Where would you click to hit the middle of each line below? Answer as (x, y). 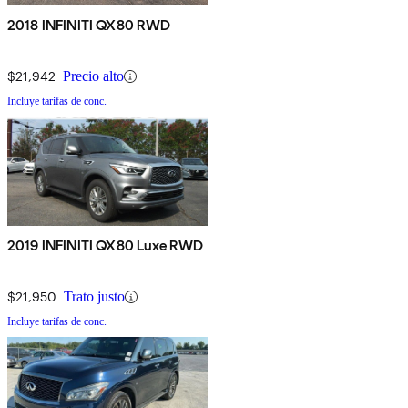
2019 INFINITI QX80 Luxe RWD (106, 246)
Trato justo (94, 297)
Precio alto (93, 76)
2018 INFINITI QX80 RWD (89, 25)
